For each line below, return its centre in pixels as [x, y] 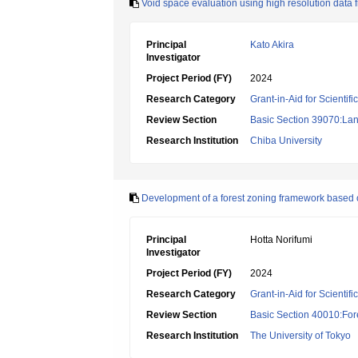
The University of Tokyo [300, 336]
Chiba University [286, 141]
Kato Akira [272, 45]
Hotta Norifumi [281, 240]
